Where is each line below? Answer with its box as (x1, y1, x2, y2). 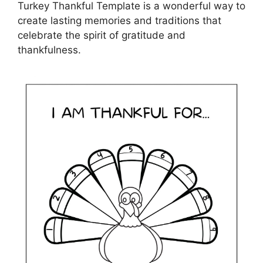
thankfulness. (18, 44, 81, 56)
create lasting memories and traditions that (18, 15, 221, 26)
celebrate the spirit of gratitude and (18, 29, 186, 41)
